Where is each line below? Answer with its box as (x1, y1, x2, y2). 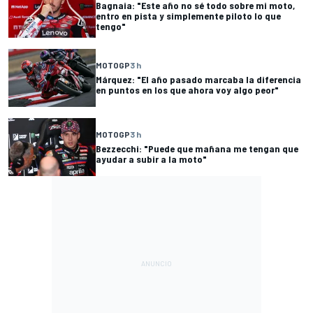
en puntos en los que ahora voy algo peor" (96, 84, 279, 96)
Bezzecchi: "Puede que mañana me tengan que (96, 143, 298, 155)
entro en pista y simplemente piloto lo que (96, 9, 281, 22)
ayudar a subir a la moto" (96, 153, 207, 166)
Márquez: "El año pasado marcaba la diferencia (96, 73, 301, 86)
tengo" (96, 20, 126, 32)
